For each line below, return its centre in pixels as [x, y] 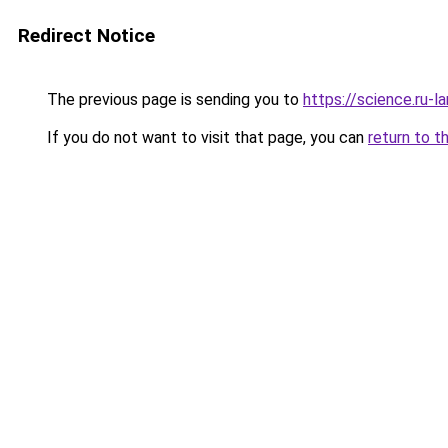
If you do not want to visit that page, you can [205, 137]
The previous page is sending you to [173, 99]
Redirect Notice [86, 35]
